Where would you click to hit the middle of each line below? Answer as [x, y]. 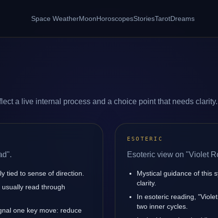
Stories [144, 18]
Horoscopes [115, 18]
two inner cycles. [162, 206]
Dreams [183, 18]
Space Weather [55, 18]
